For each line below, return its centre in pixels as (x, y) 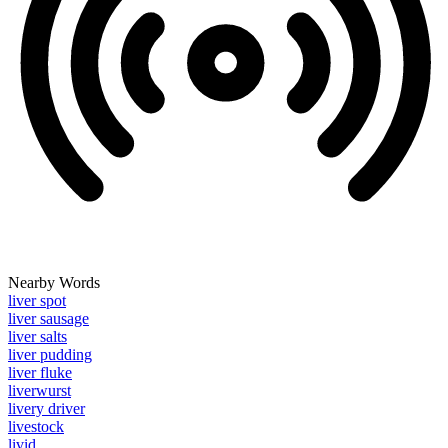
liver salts (37, 337)
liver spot (37, 301)
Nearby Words (54, 283)
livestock (36, 427)
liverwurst (39, 391)
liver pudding (50, 355)
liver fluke (40, 373)
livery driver (46, 409)
